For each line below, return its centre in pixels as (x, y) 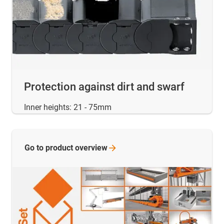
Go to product (50, 147)
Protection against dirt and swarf (104, 86)
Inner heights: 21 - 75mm (68, 107)
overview (91, 147)
